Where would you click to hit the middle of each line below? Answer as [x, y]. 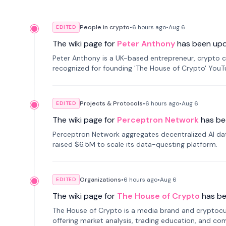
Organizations [100, 180]
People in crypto [105, 27]
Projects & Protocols [111, 103]
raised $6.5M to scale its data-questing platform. [135, 144]
